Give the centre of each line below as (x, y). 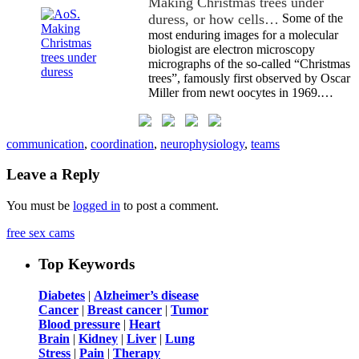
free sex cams (40, 233)
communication (45, 143)
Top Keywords (87, 264)
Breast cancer (125, 309)
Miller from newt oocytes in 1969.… (241, 92)
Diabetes (62, 295)
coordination (122, 143)
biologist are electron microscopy (232, 49)
